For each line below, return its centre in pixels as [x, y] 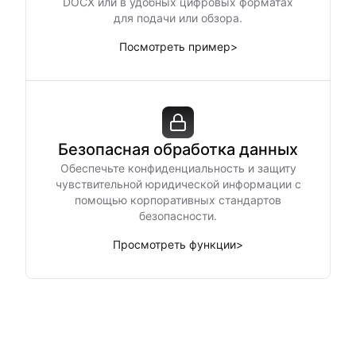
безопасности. [178, 216]
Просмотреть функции [174, 244]
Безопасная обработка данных [178, 149]
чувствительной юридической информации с [178, 184]
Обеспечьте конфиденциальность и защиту [178, 168]
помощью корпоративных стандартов [178, 200]
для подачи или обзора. [178, 18]
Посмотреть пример [174, 46]
